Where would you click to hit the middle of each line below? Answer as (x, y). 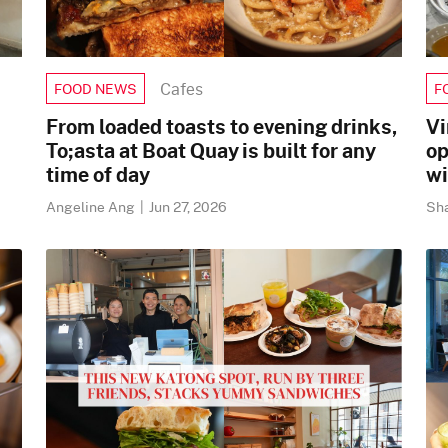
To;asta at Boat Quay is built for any (210, 150)
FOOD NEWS (95, 88)
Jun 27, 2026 (188, 206)
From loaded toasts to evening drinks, (221, 126)
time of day (98, 174)
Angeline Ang (92, 206)
